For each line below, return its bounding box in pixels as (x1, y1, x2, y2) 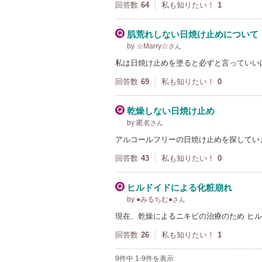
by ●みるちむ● (127, 195, 173, 204)
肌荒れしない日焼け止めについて (127, 29, 258, 39)
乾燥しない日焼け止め (127, 106, 215, 116)
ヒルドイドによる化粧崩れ (127, 182, 232, 192)
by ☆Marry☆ (127, 42, 168, 50)
